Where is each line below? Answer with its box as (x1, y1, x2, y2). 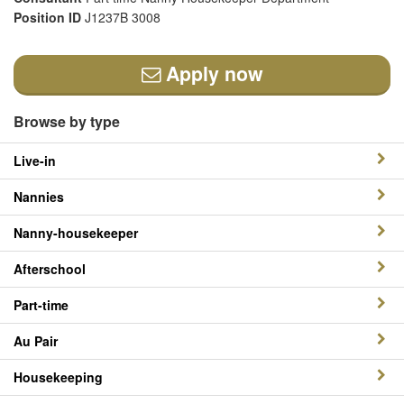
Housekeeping (14, 368, 103, 386)
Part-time (14, 296, 69, 314)
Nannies (14, 188, 64, 206)
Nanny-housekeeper (14, 224, 138, 242)
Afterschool (14, 260, 86, 278)
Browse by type (14, 111, 120, 132)
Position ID (14, 8, 85, 26)
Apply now (160, 60, 263, 87)
